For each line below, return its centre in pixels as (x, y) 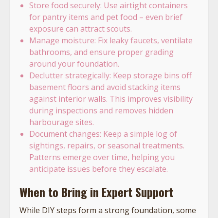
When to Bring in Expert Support (96, 191)
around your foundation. (74, 64)
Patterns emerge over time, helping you (102, 157)
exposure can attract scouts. (81, 28)
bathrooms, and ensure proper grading (101, 52)
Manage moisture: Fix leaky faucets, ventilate (111, 40)
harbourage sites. (62, 122)
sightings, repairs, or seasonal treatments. (107, 145)
